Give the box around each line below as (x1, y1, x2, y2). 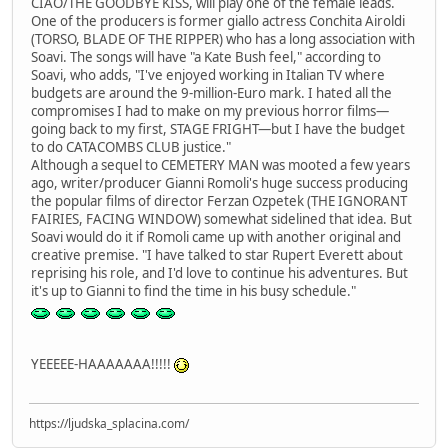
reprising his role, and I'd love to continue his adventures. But (31, 264, 408, 283)
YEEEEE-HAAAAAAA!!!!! (31, 355, 174, 374)
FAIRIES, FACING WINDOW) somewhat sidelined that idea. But (31, 210, 412, 229)
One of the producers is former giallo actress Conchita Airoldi (31, 12, 405, 31)
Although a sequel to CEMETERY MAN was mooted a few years (31, 156, 410, 175)
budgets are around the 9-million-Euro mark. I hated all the (31, 84, 392, 103)
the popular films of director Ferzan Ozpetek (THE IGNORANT (31, 192, 407, 211)
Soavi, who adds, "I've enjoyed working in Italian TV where (31, 66, 385, 85)
